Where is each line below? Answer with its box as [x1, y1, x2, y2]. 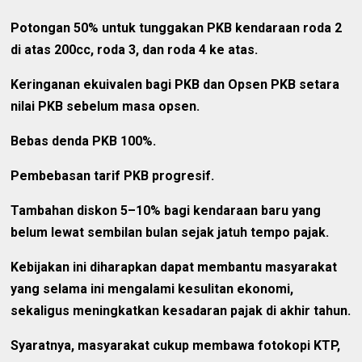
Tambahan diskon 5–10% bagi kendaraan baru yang [11, 202, 322, 218]
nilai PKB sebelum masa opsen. [11, 98, 200, 114]
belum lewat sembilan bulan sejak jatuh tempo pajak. [11, 224, 330, 240]
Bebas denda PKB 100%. [11, 133, 157, 149]
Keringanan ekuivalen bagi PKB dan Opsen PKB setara [11, 76, 340, 92]
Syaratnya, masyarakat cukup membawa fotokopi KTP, [11, 337, 341, 353]
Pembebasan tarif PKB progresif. [11, 167, 215, 183]
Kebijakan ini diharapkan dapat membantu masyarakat [11, 259, 338, 275]
